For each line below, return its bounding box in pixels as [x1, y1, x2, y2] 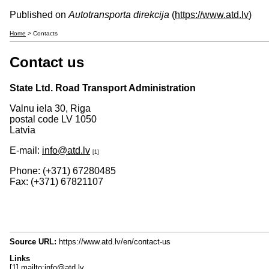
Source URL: [10, 237, 56, 246]
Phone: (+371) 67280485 [10, 165, 116, 176]
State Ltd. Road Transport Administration [10, 82, 196, 93]
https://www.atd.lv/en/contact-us [56, 237, 171, 246]
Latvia [10, 124, 35, 135]
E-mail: [10, 145, 42, 156]
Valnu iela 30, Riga [10, 103, 91, 113]
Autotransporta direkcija [68, 10, 169, 20]
